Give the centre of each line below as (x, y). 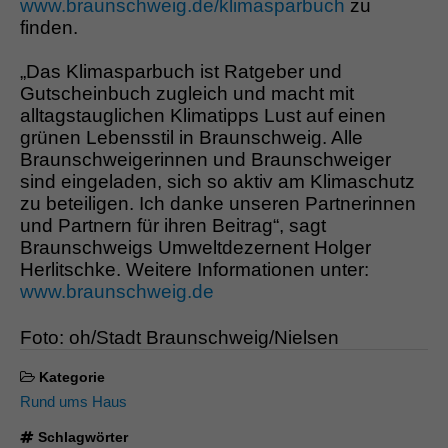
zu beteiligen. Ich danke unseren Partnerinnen (218, 204)
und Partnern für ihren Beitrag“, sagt (173, 226)
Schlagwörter (81, 437)
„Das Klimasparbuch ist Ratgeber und (181, 72)
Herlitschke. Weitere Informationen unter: (194, 270)
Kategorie (70, 378)
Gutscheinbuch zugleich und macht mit (187, 94)
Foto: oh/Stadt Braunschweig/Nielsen (179, 338)
